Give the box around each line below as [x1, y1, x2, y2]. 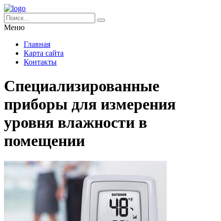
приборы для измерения [4, 95, 176, 113]
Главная [24, 40, 50, 48]
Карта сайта [24, 49, 64, 57]
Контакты [24, 58, 57, 66]
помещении [4, 132, 85, 150]
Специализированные [4, 77, 159, 95]
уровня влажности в [4, 113, 147, 132]
